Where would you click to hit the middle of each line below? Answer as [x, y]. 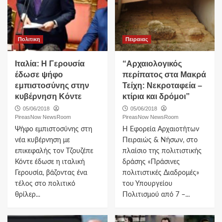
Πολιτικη [29, 39]
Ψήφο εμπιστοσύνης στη [54, 129]
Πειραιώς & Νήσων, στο [160, 140]
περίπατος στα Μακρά [164, 74]
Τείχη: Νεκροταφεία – [162, 85]
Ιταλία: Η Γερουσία [50, 63]
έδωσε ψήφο [39, 74]
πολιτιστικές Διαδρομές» [161, 173]
